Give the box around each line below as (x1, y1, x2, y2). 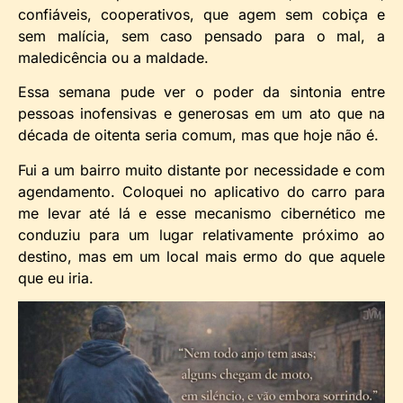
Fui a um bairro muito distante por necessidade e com (18, 160, 385, 179)
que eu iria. (18, 268, 94, 287)
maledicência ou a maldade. (18, 48, 209, 67)
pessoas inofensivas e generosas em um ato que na (18, 104, 385, 123)
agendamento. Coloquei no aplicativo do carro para (18, 182, 385, 201)
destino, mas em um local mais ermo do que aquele (18, 246, 385, 265)
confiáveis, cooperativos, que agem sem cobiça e (18, 4, 385, 23)
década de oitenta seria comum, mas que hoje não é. (18, 126, 379, 145)
